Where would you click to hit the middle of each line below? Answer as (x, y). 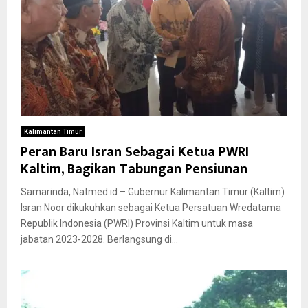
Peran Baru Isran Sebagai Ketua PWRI (135, 152)
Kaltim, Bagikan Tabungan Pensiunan (134, 169)
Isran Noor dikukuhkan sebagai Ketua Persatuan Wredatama (151, 207)
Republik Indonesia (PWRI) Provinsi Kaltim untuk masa (137, 223)
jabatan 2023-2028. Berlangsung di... (99, 239)
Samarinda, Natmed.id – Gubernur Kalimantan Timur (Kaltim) (153, 191)
